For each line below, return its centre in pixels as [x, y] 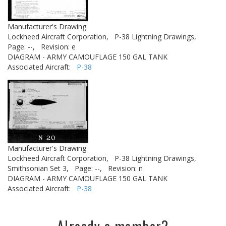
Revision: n [125, 168]
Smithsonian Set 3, [38, 168]
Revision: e [58, 47]
